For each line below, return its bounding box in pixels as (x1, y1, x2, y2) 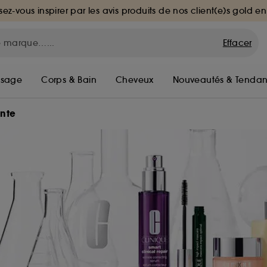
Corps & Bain (41, 74, 97, 85)
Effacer (222, 38, 252, 48)
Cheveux (116, 74, 154, 85)
